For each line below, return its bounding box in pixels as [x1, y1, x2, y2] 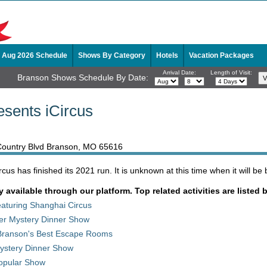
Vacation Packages [189, 51, 254, 60]
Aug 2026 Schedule [2, 51, 67, 60]
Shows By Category [78, 51, 145, 60]
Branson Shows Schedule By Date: [17, 72, 148, 82]
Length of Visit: [210, 69, 252, 76]
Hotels [156, 51, 178, 60]
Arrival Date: [163, 69, 196, 76]
